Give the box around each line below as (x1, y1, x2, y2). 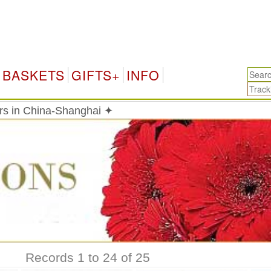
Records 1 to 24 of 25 (25, 250, 150, 265)
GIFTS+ (71, 66, 120, 84)
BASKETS (2, 66, 65, 84)
